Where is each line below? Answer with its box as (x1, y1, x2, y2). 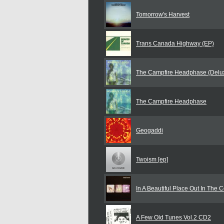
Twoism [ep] (136, 156, 168, 163)
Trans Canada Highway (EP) (136, 40, 214, 47)
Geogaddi (136, 127, 163, 134)
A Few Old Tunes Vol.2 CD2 (136, 214, 211, 221)
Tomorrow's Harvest (136, 11, 189, 18)
